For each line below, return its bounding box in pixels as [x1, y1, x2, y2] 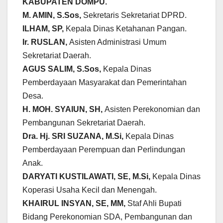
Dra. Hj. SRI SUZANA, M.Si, [22, 132, 123, 141]
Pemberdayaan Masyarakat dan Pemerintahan [22, 78, 187, 87]
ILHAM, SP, [22, 24, 66, 33]
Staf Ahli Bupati [127, 199, 182, 208]
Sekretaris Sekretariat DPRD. [83, 11, 189, 20]
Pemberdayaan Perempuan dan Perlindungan [22, 145, 185, 154]
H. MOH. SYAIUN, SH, [22, 105, 105, 114]
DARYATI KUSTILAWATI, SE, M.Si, [22, 172, 150, 181]
